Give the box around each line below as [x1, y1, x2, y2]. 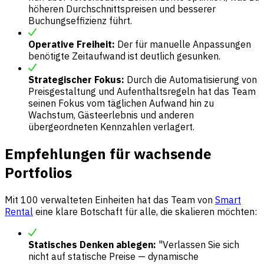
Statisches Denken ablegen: [28, 238, 156, 250]
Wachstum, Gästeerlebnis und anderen [28, 109, 194, 121]
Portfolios [5, 163, 72, 183]
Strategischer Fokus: [28, 74, 124, 86]
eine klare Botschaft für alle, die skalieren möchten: [33, 205, 257, 217]
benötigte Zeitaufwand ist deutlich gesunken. [28, 50, 220, 62]
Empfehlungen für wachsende [5, 144, 212, 164]
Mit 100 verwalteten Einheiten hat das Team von [5, 193, 215, 206]
